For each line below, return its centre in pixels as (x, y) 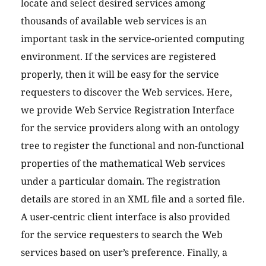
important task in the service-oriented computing (133, 39)
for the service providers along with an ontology (130, 128)
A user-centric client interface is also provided (126, 217)
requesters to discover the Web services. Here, (126, 92)
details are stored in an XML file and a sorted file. (133, 199)
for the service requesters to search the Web (122, 235)
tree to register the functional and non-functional (132, 146)
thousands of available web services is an (114, 21)
